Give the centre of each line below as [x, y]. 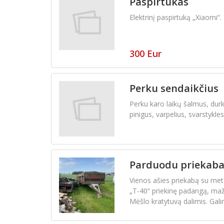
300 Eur [145, 54]
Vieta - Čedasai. [154, 211]
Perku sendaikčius [174, 88]
